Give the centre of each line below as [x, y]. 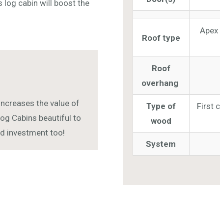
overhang [161, 83]
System [161, 144]
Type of [161, 106]
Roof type [161, 38]
